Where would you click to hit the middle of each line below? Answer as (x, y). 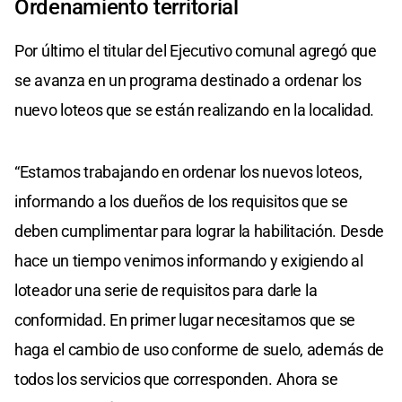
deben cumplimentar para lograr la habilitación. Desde (200, 231)
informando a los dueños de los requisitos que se (181, 201)
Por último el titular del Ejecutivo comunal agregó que (196, 50)
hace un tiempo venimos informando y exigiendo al (189, 260)
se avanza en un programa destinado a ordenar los (188, 80)
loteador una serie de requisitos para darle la (166, 290)
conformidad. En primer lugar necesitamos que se (185, 319)
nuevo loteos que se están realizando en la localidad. (195, 109)
